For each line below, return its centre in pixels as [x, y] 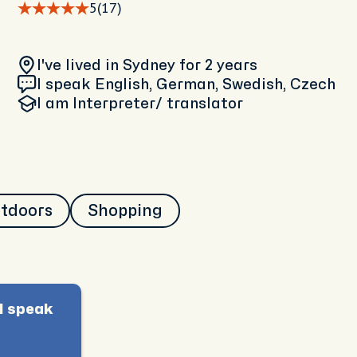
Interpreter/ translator [158, 104]
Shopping [125, 211]
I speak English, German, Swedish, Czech [186, 84]
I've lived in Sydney [108, 65]
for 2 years [218, 65]
